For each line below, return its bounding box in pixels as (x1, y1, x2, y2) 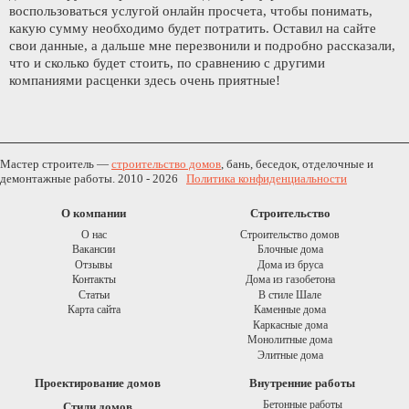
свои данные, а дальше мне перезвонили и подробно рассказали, (9, 38, 395, 54)
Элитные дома (257, 348, 323, 362)
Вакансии (72, 243, 116, 257)
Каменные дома (254, 303, 327, 317)
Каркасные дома (252, 318, 328, 331)
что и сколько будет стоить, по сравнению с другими (9, 56, 325, 71)
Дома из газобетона (245, 273, 335, 287)
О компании (61, 205, 127, 220)
